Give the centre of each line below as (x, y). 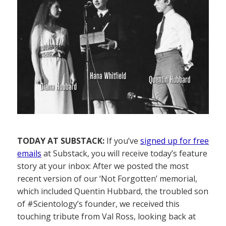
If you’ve (122, 140)
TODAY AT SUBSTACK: (61, 140)
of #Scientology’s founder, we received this (98, 204)
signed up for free (175, 140)
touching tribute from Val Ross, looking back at (106, 216)
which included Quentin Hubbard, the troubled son (113, 191)
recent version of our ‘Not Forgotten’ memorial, (107, 178)
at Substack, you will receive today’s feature (124, 153)
